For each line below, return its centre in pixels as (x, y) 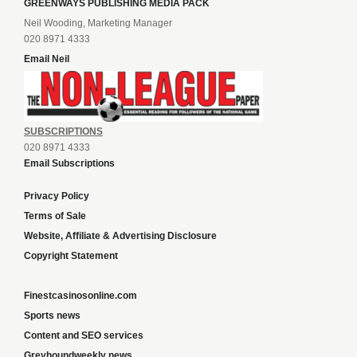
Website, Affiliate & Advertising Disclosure (120, 236)
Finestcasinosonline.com (80, 296)
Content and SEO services (84, 336)
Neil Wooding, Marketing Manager (98, 24)
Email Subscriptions (69, 164)
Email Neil (47, 59)
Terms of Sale (55, 216)
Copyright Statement (71, 256)
